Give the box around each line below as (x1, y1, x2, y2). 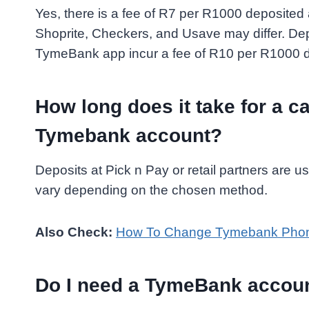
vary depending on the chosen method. (35, 183, 268, 198)
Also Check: (35, 225, 116, 240)
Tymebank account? (35, 125, 222, 147)
